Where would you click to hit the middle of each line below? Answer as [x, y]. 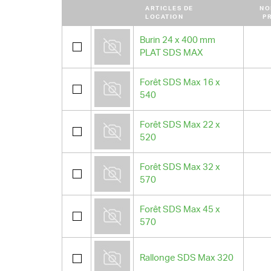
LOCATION [164, 17]
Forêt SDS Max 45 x [180, 210]
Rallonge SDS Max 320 [187, 258]
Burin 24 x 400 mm [178, 40]
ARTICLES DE [169, 8]
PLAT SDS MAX [171, 53]
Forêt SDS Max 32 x [180, 167]
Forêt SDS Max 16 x [180, 83]
